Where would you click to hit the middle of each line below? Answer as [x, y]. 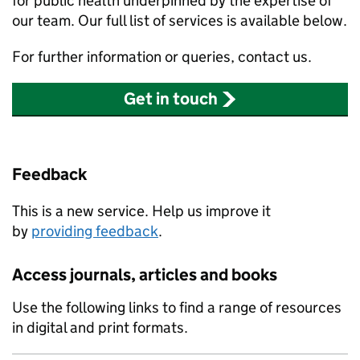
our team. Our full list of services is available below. [180, 20]
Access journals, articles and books [145, 275]
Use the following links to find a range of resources [177, 307]
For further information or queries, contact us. [162, 57]
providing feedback [95, 231]
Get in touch [171, 99]
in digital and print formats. [100, 327]
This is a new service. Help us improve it [141, 211]
